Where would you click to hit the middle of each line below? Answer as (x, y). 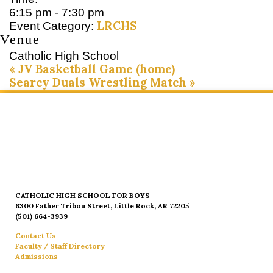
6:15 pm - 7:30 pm (57, 13)
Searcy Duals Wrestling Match (99, 83)
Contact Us (36, 236)
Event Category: (51, 26)
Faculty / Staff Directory (60, 246)
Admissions (37, 257)
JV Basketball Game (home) (95, 69)
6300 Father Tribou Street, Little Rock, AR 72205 (102, 206)
